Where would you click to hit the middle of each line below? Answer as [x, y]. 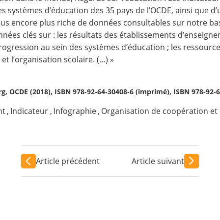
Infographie [75, 111]
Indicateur [29, 111]
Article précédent [68, 161]
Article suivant [158, 161]
